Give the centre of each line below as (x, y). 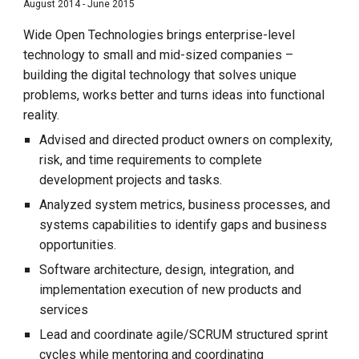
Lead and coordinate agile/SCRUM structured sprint (184, 335)
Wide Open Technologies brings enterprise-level (159, 35)
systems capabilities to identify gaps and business (184, 225)
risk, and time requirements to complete (151, 160)
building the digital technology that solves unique (160, 75)
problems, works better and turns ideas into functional (174, 95)
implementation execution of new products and (171, 290)
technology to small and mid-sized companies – (159, 55)
